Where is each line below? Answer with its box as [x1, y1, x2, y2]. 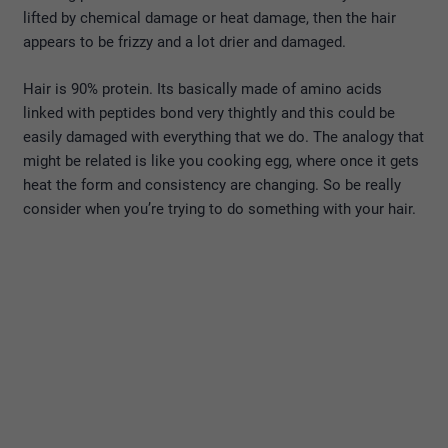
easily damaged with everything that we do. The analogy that [23, 127, 424, 146]
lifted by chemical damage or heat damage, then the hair [23, 9, 396, 28]
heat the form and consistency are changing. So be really [23, 175, 401, 194]
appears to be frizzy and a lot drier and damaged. [23, 33, 346, 52]
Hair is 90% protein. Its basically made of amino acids [23, 79, 382, 98]
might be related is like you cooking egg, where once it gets [23, 151, 419, 170]
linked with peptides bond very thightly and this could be [23, 103, 395, 122]
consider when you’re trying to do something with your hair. [23, 199, 416, 218]
